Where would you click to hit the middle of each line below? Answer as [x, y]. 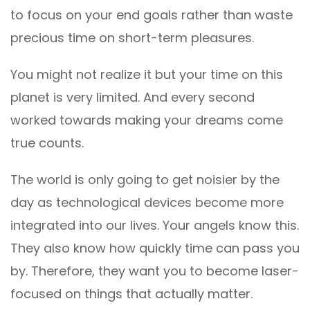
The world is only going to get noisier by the [145, 180]
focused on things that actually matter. [131, 294]
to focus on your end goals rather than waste [152, 15]
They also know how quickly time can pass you [155, 248]
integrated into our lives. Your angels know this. [155, 226]
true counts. [47, 143]
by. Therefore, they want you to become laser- [155, 271]
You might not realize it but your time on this [147, 75]
